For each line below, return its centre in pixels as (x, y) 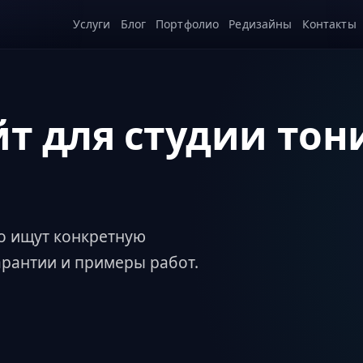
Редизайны (261, 24)
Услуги (92, 24)
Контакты (329, 24)
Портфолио (188, 24)
